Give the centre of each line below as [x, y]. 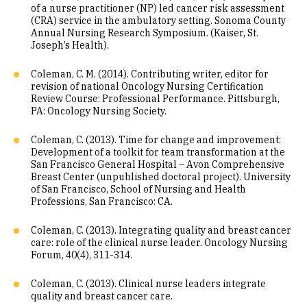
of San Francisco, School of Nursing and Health [138, 189]
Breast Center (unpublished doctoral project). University [161, 177]
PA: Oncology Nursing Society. [99, 111]
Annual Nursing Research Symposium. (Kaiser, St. [145, 33]
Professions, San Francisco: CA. [102, 201]
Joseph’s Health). [70, 45]
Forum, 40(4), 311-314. [82, 255]
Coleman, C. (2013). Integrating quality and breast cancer [161, 230]
